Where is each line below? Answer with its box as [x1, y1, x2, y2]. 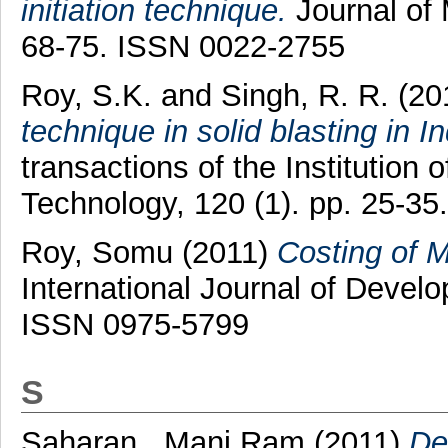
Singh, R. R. [220, 77, 389, 113]
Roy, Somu [20, 234, 173, 270]
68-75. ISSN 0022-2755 [20, 29, 345, 65]
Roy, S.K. [20, 77, 152, 113]
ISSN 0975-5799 [20, 306, 249, 342]
